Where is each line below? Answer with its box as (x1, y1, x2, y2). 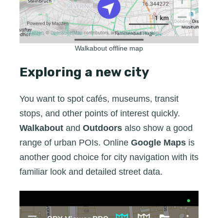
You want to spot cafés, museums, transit (19, 94, 179, 104)
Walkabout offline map (75, 44, 143, 53)
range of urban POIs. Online (19, 138, 131, 148)
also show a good (122, 123, 193, 133)
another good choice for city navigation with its (19, 152, 199, 163)
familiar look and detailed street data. (19, 167, 163, 177)
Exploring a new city (19, 65, 149, 80)
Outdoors (83, 123, 122, 133)
